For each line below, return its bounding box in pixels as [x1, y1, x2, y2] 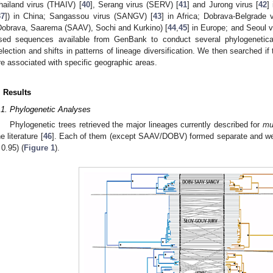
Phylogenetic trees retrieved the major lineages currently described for [10, 120, 263, 130]
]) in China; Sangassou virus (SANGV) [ [5, 11, 153, 21]
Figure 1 [24, 143, 55, 153]
